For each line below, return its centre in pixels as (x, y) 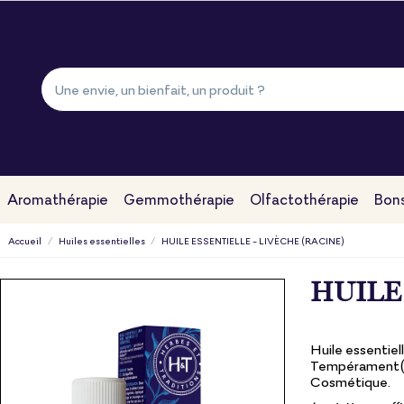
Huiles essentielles (101, 240)
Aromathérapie (58, 198)
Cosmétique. (351, 382)
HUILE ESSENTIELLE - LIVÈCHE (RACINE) (252, 240)
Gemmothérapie (179, 198)
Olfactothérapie (304, 198)
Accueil (25, 240)
